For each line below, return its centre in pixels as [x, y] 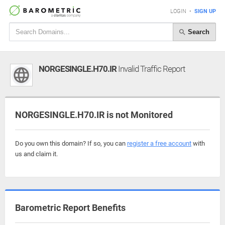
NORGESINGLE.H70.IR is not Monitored [94, 115]
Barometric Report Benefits [70, 208]
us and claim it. [36, 154]
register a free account [159, 143]
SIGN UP [205, 11]
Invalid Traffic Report [151, 69]
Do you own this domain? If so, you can [71, 143]
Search [198, 32]
